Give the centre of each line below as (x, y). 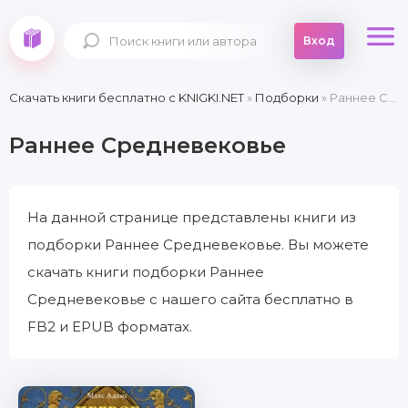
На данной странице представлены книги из (192, 217)
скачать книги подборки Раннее (146, 272)
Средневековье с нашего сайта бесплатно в (190, 299)
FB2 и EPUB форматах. (110, 326)
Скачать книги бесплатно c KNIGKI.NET (127, 97)
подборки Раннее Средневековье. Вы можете (198, 245)
